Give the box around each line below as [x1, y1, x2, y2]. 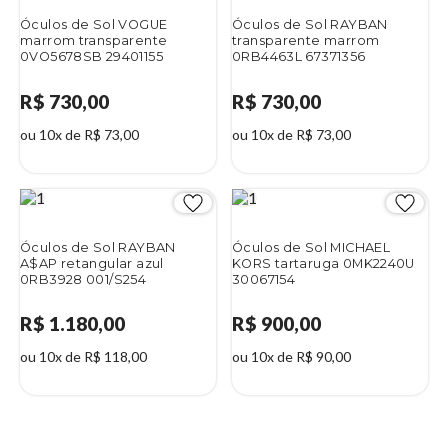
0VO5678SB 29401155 [20, 49, 163, 65]
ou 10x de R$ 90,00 [232, 348, 351, 366]
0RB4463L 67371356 [232, 49, 366, 65]
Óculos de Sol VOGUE [20, 17, 168, 33]
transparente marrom [232, 33, 380, 49]
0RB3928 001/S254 [20, 271, 147, 287]
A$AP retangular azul [20, 255, 164, 271]
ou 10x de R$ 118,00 [20, 348, 147, 366]
